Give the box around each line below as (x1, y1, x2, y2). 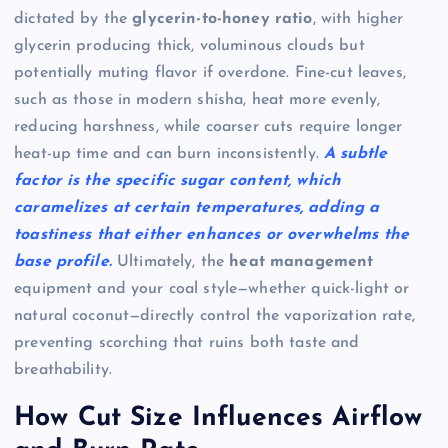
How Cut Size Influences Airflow (14, 404, 423, 432)
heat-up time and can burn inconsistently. (14, 146, 324, 163)
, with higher (312, 11, 404, 28)
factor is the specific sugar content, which (14, 173, 342, 190)
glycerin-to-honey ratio (132, 11, 313, 28)
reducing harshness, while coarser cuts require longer (14, 119, 403, 136)
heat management (229, 254, 374, 271)
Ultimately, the (111, 254, 230, 271)
